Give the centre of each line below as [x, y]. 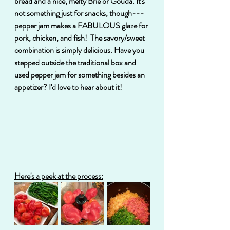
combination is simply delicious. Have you [80, 50]
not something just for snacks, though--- [79, 13]
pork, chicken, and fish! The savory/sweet [80, 37]
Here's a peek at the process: [59, 176]
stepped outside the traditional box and [76, 62]
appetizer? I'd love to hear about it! [68, 87]
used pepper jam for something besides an [80, 74]
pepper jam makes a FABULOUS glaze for [82, 25]
